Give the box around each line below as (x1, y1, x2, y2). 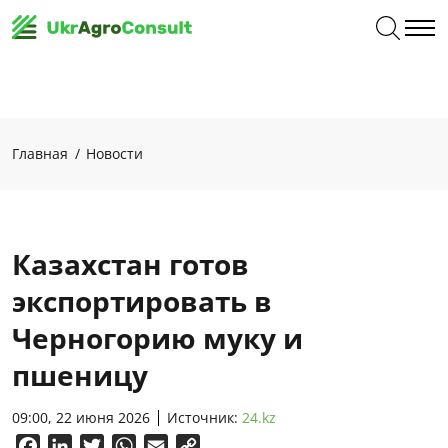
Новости (86, 144, 143, 163)
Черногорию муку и (12, 319, 303, 357)
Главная (12, 144, 68, 163)
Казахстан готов (12, 245, 249, 283)
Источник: (167, 408, 242, 427)
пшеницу (12, 356, 148, 394)
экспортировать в (12, 282, 272, 320)
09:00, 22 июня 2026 (12, 408, 150, 427)
